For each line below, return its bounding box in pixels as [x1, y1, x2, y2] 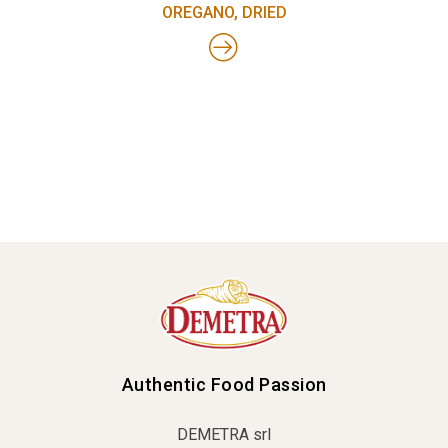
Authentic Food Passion [121, 373, 327, 395]
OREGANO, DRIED [161, 3, 287, 23]
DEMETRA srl [177, 424, 271, 444]
